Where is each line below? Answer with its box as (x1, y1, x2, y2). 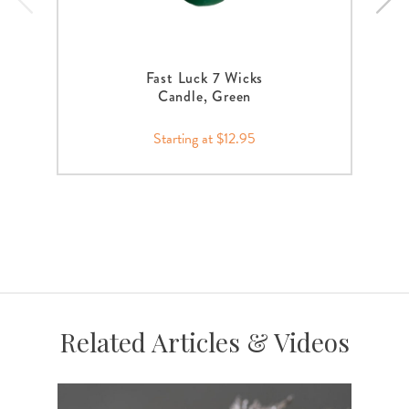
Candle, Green (157, 85, 252, 107)
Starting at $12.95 (152, 127, 256, 150)
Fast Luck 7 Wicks (145, 67, 264, 89)
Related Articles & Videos (59, 324, 350, 359)
